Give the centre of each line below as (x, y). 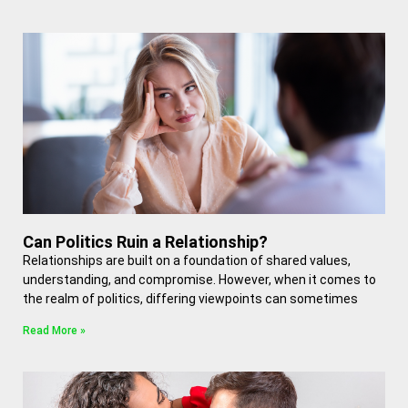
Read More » (54, 331)
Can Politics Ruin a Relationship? (145, 242)
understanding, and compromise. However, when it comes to (199, 280)
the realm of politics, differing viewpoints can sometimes (190, 299)
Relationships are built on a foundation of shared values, (187, 260)
